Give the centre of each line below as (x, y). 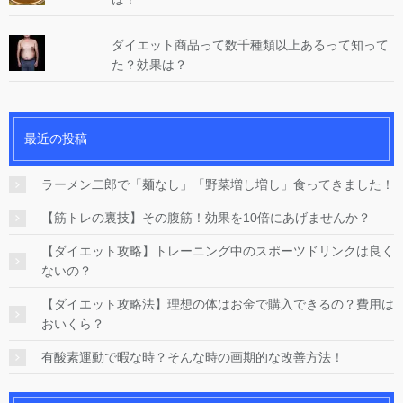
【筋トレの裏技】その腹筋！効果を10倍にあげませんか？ (206, 218)
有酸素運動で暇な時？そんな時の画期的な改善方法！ (193, 358)
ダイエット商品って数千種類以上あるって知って (250, 45)
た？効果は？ (149, 64)
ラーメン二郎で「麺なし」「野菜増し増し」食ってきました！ (218, 185)
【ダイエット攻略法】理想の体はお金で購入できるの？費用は (218, 304)
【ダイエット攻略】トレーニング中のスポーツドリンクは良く (218, 251)
